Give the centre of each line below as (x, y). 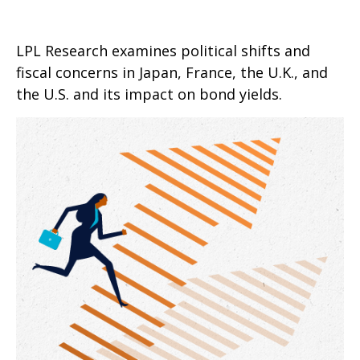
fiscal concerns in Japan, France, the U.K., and (172, 72)
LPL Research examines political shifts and (163, 51)
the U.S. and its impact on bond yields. (149, 94)
